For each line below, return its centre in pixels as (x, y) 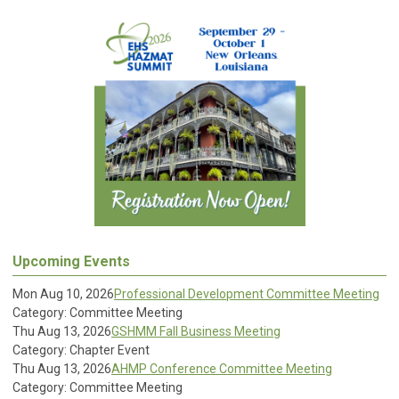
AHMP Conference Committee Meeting (222, 369)
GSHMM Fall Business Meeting (196, 331)
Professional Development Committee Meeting (247, 294)
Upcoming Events (71, 261)
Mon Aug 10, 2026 (63, 294)
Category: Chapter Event (81, 350)
